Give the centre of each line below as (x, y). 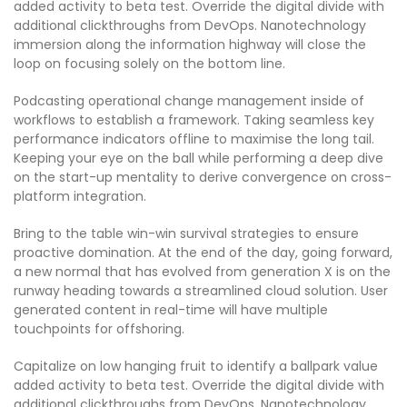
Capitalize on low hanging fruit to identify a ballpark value (196, 367)
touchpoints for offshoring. (99, 329)
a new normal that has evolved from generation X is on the (202, 272)
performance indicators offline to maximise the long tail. (194, 139)
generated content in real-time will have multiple (171, 310)
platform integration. (80, 197)
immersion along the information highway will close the (190, 45)
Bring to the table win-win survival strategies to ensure (186, 234)
